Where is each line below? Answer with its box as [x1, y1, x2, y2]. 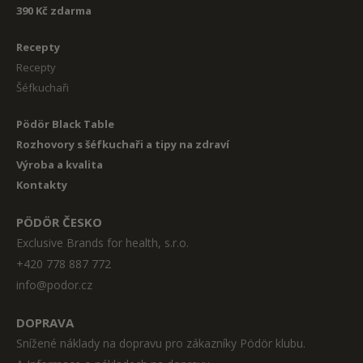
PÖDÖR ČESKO [16, 214, 102, 231]
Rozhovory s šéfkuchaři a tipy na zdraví [16, 137, 229, 152]
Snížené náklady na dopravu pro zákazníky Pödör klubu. [16, 335, 305, 352]
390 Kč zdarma [16, 3, 92, 19]
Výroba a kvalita [16, 157, 103, 173]
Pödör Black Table [16, 117, 114, 132]
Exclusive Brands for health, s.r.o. [16, 235, 189, 251]
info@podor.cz [16, 277, 92, 293]
